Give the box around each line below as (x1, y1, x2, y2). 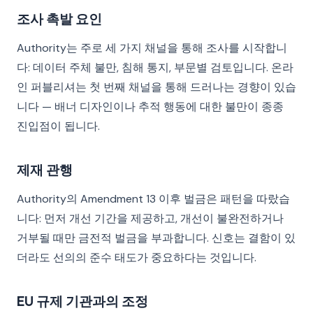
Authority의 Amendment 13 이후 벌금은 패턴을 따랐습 (17, 191, 290, 206)
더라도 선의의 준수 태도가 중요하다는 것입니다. (17, 250, 256, 265)
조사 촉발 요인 (17, 10, 102, 27)
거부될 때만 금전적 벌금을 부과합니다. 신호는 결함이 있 (17, 231, 296, 245)
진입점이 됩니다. (17, 119, 100, 133)
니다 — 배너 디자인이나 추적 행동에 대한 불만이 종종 (17, 99, 284, 114)
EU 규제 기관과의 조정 (17, 293, 148, 310)
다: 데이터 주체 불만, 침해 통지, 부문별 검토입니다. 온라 (17, 60, 293, 75)
